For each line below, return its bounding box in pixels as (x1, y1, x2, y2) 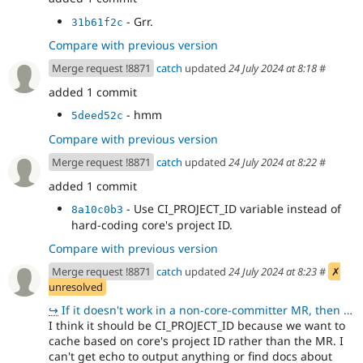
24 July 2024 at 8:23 (228, 263, 317, 279)
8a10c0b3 (71, 203, 123, 216)
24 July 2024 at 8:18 (228, 61, 317, 76)
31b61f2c (71, 15, 123, 28)
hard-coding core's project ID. (71, 217, 233, 233)
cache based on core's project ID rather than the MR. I (49, 333, 344, 349)
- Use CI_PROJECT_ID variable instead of (123, 201, 341, 217)
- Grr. (123, 13, 153, 29)
